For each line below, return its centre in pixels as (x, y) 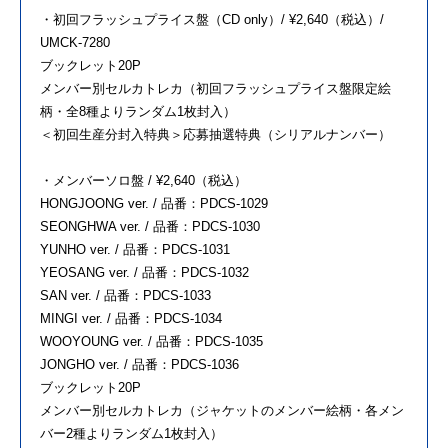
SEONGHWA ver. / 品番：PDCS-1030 (150, 226)
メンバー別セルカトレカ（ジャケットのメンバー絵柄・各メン (222, 410)
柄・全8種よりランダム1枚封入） (138, 111)
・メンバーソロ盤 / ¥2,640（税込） (143, 180)
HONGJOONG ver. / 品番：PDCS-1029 (154, 203)
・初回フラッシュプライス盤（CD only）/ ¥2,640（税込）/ (212, 19)
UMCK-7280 (75, 42)
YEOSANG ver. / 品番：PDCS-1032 (144, 272)
